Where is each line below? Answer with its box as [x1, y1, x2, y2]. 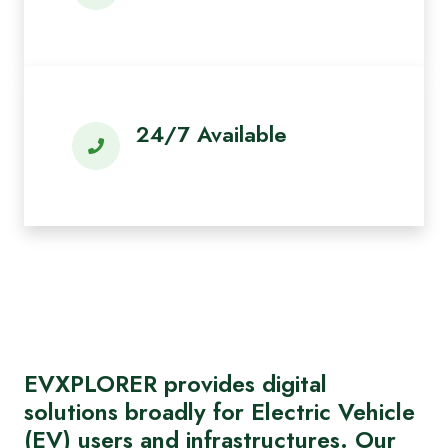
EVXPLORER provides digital [24, 367, 327, 401]
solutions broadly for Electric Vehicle [24, 395, 415, 429]
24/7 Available [136, 119, 287, 150]
